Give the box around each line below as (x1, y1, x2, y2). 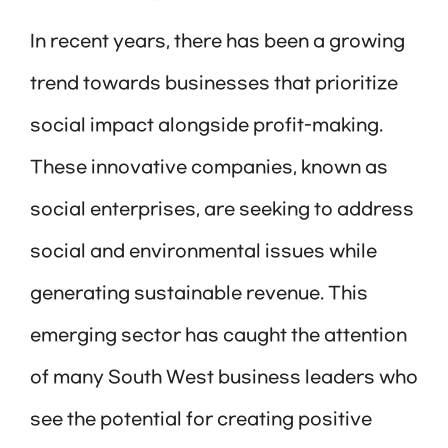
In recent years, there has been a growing (30, 31, 405, 52)
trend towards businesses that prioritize (30, 73, 398, 94)
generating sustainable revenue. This (30, 283, 368, 304)
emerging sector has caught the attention (30, 325, 407, 346)
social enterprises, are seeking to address (30, 199, 414, 220)
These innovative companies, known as (30, 157, 388, 178)
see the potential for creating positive (30, 409, 372, 430)
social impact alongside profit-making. (30, 115, 383, 136)
